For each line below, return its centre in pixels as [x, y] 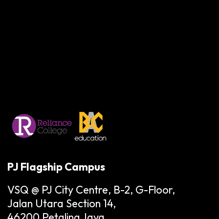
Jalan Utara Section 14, [62, 203]
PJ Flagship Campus [56, 167]
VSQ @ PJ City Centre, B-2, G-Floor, [91, 189]
